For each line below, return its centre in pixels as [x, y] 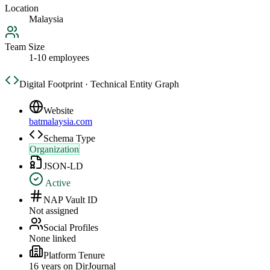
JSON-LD [63, 166]
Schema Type [69, 139]
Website [58, 111]
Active [57, 183]
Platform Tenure [74, 256]
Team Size [25, 47]
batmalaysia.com [61, 122]
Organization [54, 149]
